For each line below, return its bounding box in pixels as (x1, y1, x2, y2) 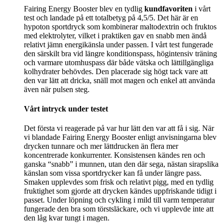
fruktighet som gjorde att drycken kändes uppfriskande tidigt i (24, 187, 217, 196)
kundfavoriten (144, 4, 193, 13)
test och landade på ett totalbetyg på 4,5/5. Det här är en (24, 13, 198, 22)
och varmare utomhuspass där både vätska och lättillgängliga (24, 58, 214, 67)
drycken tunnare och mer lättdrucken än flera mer (24, 142, 178, 151)
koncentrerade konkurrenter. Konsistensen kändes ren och (24, 151, 205, 160)
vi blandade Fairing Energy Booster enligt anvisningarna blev (24, 133, 217, 142)
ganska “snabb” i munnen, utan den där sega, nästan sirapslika (24, 160, 219, 169)
